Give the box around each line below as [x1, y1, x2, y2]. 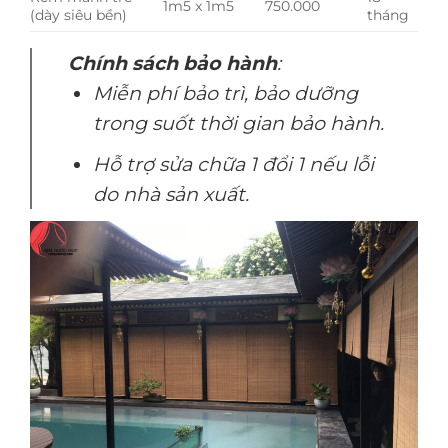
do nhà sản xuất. [92, 182, 249, 207]
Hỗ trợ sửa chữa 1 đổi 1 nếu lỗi [92, 152, 374, 177]
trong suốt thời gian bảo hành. [92, 110, 384, 135]
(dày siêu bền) [30, 5, 127, 24]
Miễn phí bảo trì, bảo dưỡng [92, 80, 358, 105]
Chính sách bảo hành [68, 50, 277, 75]
